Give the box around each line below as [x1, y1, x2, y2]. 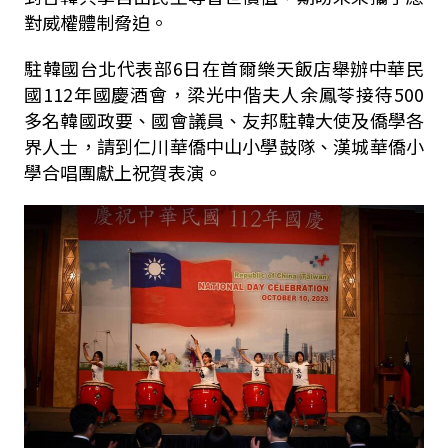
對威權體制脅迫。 [23, 9, 168, 35]
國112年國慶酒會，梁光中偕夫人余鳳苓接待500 [23, 81, 425, 107]
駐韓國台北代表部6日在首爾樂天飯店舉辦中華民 [23, 55, 425, 81]
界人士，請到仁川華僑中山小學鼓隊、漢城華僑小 [23, 133, 425, 159]
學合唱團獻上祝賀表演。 [23, 159, 222, 185]
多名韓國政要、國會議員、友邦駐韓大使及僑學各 [23, 107, 425, 133]
